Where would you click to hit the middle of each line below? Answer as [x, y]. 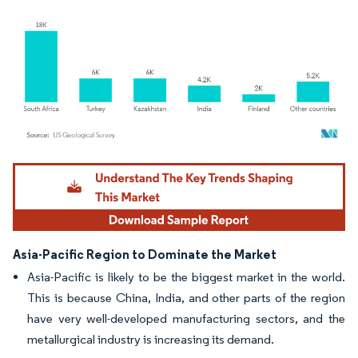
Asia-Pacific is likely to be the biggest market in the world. [186, 276]
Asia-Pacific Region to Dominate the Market [145, 254]
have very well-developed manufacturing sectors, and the [186, 318]
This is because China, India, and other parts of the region [186, 297]
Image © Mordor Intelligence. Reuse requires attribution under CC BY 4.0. [169, 165]
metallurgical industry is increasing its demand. [151, 339]
